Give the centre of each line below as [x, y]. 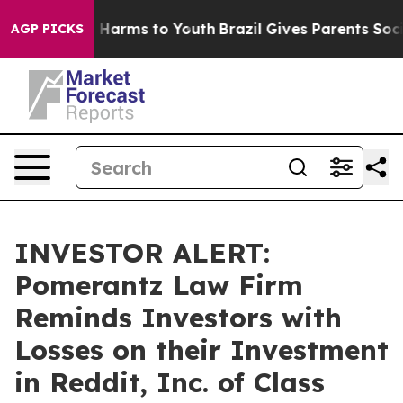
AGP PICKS [47, 29]
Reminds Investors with [178, 318]
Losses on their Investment [201, 350]
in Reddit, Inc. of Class [170, 382]
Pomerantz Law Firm [159, 285]
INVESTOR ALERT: [142, 253]
